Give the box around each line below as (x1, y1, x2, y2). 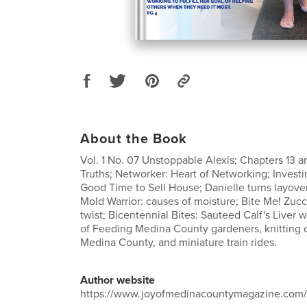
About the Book (80, 130, 187, 147)
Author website (80, 273, 155, 287)
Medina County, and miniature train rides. (80, 235, 277, 249)
